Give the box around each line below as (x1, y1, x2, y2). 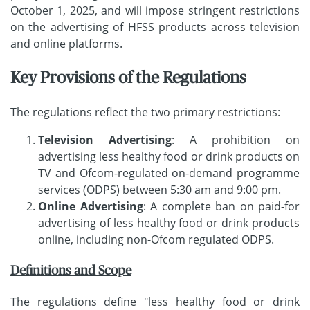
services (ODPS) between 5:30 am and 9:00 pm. (38, 182, 284, 198)
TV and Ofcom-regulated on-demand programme (38, 165, 300, 181)
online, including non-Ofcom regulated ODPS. (38, 232, 277, 248)
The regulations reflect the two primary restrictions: (10, 104, 280, 120)
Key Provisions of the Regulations (10, 68, 246, 87)
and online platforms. (10, 35, 122, 51)
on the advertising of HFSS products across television (10, 19, 300, 35)
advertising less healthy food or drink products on (38, 149, 300, 165)
